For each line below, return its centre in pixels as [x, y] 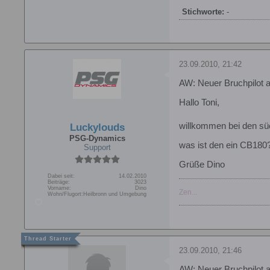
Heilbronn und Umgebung [115, 194]
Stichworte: [203, 12]
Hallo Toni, [199, 103]
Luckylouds [97, 128]
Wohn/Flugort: [65, 194]
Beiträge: [59, 182]
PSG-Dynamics [97, 139]
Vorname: [59, 188]
